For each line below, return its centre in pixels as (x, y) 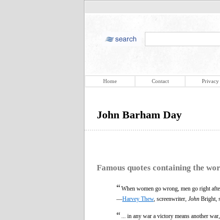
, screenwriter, (171, 199)
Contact (160, 81)
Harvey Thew (138, 199)
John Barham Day (139, 115)
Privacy (210, 81)
